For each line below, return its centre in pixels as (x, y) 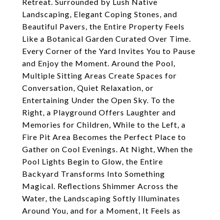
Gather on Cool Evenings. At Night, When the (108, 149)
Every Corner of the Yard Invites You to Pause (109, 51)
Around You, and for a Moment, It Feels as (101, 210)
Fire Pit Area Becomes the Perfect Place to (104, 137)
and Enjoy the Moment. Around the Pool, (99, 63)
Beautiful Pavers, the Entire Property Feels (103, 26)
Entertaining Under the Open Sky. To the (98, 100)
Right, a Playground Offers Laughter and (99, 112)
